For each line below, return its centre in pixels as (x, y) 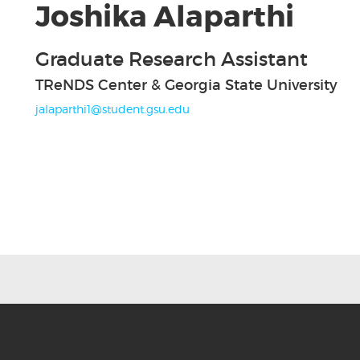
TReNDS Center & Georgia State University (186, 85)
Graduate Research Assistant (172, 59)
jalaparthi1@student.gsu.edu (112, 108)
